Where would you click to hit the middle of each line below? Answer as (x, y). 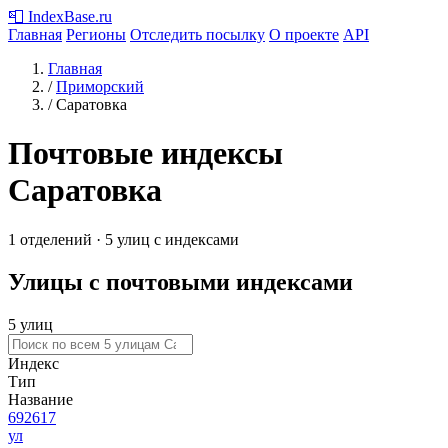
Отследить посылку (197, 34)
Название (40, 399)
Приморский (100, 86)
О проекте (304, 34)
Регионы (96, 34)
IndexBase (61, 16)
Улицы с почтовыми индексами (180, 281)
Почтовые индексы (145, 153)
